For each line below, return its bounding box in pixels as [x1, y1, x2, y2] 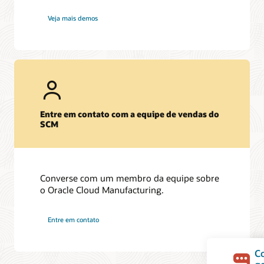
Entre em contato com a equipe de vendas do [40, 108, 220, 120]
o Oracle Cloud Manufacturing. [40, 183, 164, 196]
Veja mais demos [48, 13, 98, 22]
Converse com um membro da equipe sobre [40, 171, 220, 184]
